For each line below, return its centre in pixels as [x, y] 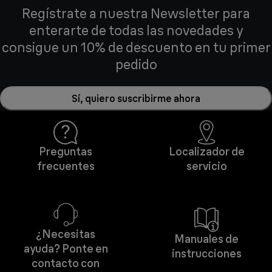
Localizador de [206, 152]
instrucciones [206, 254]
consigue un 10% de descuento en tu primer [136, 48]
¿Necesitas [66, 234]
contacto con [66, 263]
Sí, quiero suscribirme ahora [136, 98]
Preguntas [66, 152]
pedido [136, 65]
